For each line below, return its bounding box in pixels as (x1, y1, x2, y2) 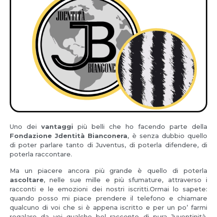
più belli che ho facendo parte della (73, 123, 207, 131)
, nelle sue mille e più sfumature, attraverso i (44, 175, 207, 184)
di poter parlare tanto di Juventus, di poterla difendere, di (10, 141, 207, 149)
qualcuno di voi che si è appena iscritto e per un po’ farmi (10, 203, 207, 211)
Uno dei (10, 123, 41, 131)
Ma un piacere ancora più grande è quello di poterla (10, 166, 207, 174)
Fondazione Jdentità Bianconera (10, 132, 128, 140)
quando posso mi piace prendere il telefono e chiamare (10, 194, 207, 202)
